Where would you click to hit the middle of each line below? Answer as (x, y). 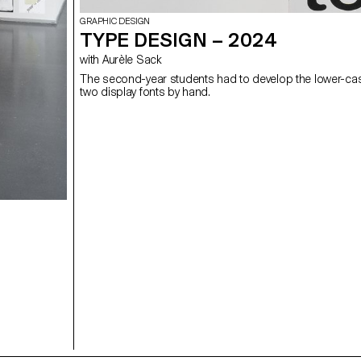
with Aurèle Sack (132, 60)
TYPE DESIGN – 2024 (178, 40)
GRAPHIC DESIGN (115, 22)
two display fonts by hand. (145, 92)
